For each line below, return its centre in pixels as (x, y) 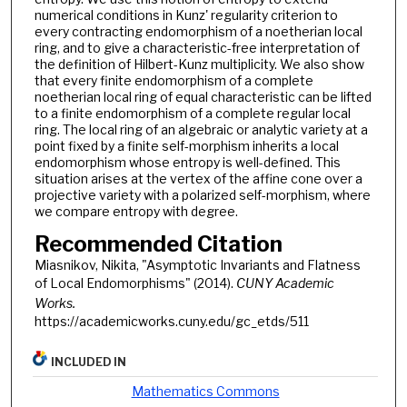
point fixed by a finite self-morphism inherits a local (186, 145)
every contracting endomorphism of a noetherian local (198, 31)
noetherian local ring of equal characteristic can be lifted (203, 96)
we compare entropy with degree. (136, 211)
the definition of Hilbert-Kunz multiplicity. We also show (199, 64)
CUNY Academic (285, 283)
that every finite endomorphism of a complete (174, 80)
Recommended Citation (158, 244)
